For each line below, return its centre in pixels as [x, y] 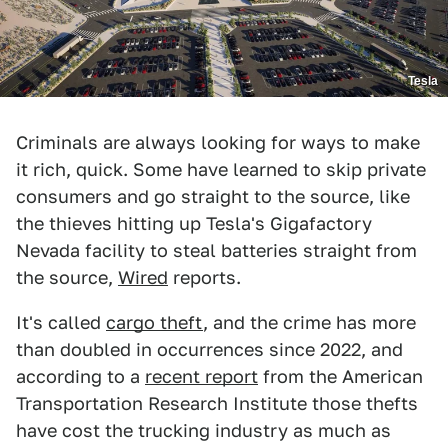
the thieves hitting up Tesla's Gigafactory [194, 223]
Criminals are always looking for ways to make [218, 142]
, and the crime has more [309, 322]
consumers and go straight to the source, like [213, 196]
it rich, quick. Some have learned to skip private [221, 169]
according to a [80, 376]
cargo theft [154, 322]
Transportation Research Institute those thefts [217, 403]
